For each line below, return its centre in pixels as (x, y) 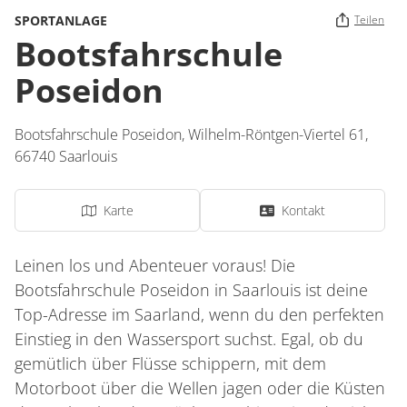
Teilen (369, 20)
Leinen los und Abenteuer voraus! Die (155, 265)
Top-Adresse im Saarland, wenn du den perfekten (199, 314)
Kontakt (303, 210)
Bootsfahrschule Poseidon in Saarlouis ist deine (191, 290)
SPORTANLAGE (61, 20)
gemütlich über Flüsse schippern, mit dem (170, 363)
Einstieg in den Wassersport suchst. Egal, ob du (189, 339)
